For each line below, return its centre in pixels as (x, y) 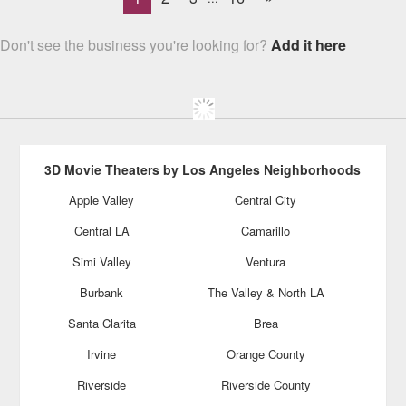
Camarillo (266, 231)
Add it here (309, 45)
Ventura (266, 261)
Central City (266, 200)
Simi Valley (101, 261)
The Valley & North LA (266, 292)
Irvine (102, 354)
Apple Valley (102, 200)
